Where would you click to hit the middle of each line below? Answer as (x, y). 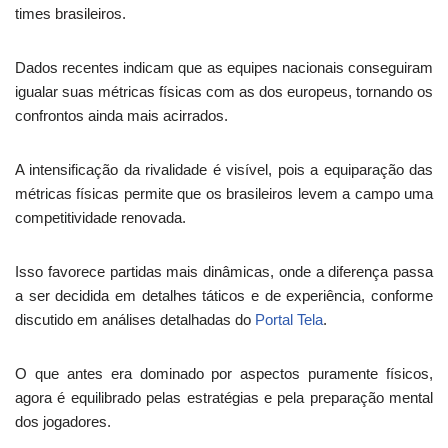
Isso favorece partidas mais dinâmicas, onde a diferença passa (224, 271)
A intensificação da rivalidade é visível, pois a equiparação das (224, 169)
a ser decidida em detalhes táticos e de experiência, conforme (224, 295)
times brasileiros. (70, 13)
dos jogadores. (63, 421)
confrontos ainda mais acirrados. (121, 115)
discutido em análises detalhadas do (135, 319)
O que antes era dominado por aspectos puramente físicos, (224, 373)
